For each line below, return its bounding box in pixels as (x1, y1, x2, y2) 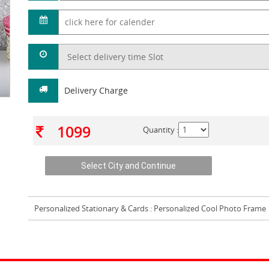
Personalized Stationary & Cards (34, 203, 151, 214)
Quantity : (142, 124, 178, 136)
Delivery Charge (64, 85, 128, 96)
